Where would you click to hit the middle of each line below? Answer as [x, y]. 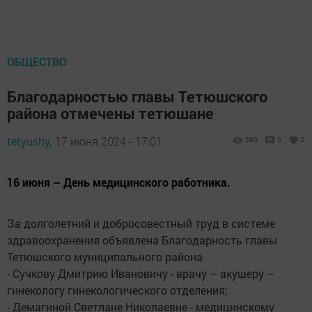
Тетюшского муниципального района [105, 257]
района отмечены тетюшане [110, 113]
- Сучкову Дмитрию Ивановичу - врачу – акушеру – [141, 273]
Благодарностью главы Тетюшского [137, 96]
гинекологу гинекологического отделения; [117, 290]
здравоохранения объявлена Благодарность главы [142, 240]
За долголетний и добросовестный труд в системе [141, 223]
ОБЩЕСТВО [37, 62]
